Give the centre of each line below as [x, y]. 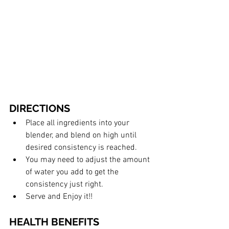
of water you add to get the [73, 173]
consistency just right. [65, 185]
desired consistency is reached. [82, 148]
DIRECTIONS [40, 109]
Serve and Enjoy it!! [59, 197]
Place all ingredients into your [78, 123]
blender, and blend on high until [82, 136]
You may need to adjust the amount [89, 160]
